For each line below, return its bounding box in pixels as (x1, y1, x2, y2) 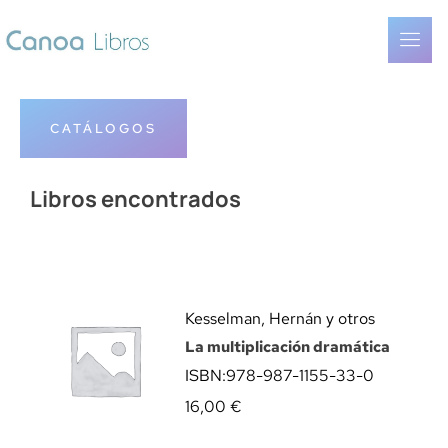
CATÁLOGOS (50, 120, 157, 137)
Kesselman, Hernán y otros (185, 308, 375, 329)
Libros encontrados (30, 184, 241, 214)
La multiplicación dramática (185, 337, 390, 357)
